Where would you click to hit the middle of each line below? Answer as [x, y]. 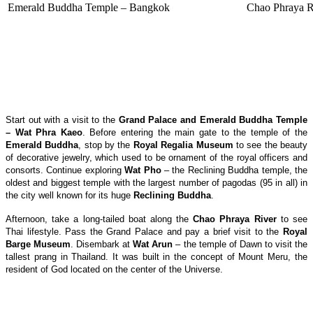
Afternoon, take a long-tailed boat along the [100, 219]
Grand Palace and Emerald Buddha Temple [211, 119]
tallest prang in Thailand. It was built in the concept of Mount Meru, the [156, 256]
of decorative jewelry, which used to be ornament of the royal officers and [156, 157]
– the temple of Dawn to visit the [240, 244]
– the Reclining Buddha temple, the [236, 170]
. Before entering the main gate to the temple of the [195, 132]
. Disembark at [102, 244]
